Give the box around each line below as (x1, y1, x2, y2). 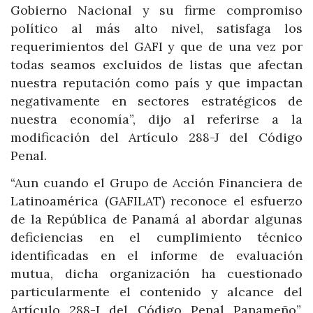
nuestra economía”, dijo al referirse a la (10, 110, 303, 127)
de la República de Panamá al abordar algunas (10, 211, 303, 228)
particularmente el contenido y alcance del (10, 284, 303, 300)
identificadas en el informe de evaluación (10, 247, 303, 264)
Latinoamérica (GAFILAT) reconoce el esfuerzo (10, 193, 303, 210)
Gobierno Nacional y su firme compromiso (10, 1, 303, 18)
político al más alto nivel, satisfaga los (10, 20, 303, 36)
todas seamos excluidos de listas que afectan (10, 56, 303, 73)
